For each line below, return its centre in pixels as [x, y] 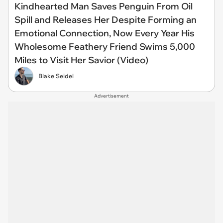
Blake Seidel [56, 76]
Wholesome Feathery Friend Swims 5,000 [105, 46]
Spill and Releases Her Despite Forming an [106, 19]
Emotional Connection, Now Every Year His [105, 33]
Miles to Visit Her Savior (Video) [81, 60]
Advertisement [111, 96]
